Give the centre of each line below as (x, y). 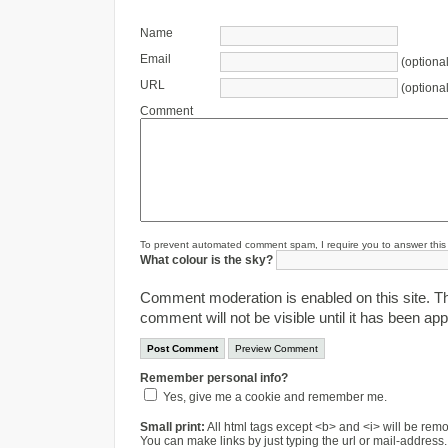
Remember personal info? (214, 378)
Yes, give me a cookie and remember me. (275, 397)
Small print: (172, 427)
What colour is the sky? (206, 260)
